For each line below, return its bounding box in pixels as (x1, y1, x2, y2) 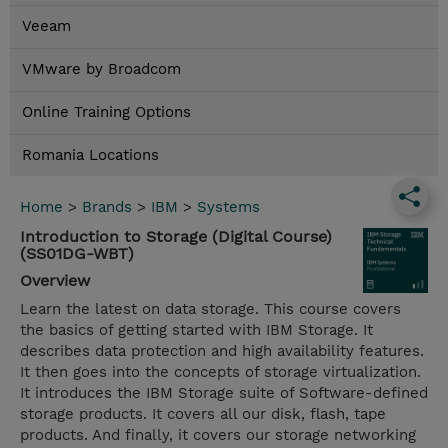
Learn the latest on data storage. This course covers (20, 300, 401, 319)
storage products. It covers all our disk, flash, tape (20, 405, 386, 424)
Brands (82, 198, 132, 217)
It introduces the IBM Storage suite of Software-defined (20, 384, 428, 403)
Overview (20, 271, 90, 291)
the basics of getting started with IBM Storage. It (20, 321, 373, 340)
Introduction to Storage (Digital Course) (20, 227, 332, 247)
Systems (197, 198, 260, 217)
